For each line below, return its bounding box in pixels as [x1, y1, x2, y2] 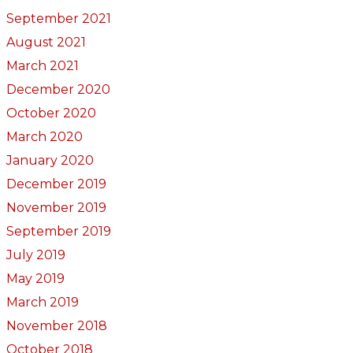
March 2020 [6, 128, 83, 144]
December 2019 [6, 176, 106, 191]
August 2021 [6, 34, 86, 50]
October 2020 [6, 105, 96, 121]
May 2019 [6, 270, 65, 286]
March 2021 [6, 58, 79, 73]
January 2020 [6, 152, 94, 168]
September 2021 [6, 10, 111, 26]
